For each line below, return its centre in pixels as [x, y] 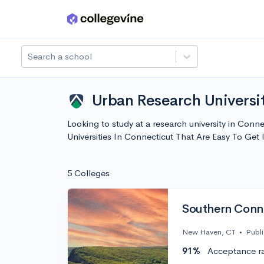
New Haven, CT [209, 232]
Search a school [60, 56]
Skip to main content [54, 22]
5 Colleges [88, 173]
